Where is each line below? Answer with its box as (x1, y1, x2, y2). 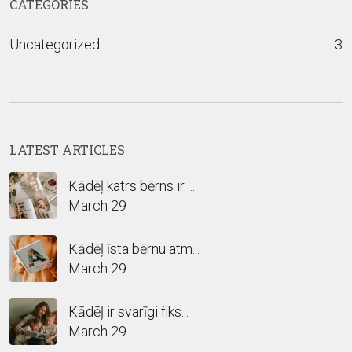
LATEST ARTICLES (9, 141, 125, 159)
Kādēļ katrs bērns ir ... (68, 178, 195, 195)
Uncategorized (9, 36, 100, 53)
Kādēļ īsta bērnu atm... (68, 240, 200, 258)
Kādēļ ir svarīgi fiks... (68, 303, 189, 321)
